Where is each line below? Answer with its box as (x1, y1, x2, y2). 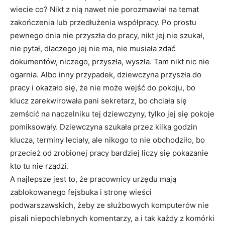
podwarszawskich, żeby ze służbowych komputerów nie (10, 200, 209, 210)
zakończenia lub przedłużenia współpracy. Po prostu (10, 17, 196, 27)
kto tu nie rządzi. (10, 161, 69, 171)
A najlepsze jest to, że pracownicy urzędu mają (10, 174, 176, 184)
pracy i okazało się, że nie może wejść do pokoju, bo (10, 82, 195, 92)
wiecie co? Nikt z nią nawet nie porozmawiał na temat (10, 4, 199, 14)
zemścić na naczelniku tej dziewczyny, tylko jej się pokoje (10, 108, 214, 119)
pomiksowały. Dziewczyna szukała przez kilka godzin (10, 122, 197, 132)
